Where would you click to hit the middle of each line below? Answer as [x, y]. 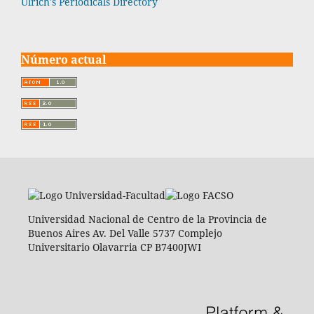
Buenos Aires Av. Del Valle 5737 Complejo [125, 233]
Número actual [64, 59]
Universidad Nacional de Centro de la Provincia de [147, 219]
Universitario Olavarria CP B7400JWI [114, 247]
